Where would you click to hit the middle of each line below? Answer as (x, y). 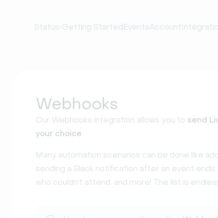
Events (136, 27)
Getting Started (92, 27)
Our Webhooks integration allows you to (111, 120)
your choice (59, 134)
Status (47, 27)
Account (165, 27)
